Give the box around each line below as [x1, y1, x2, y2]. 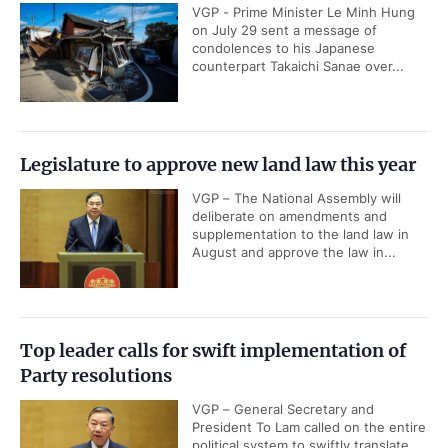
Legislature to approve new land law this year [20, 153, 416, 176]
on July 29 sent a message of [192, 22, 377, 38]
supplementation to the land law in [192, 226, 409, 242]
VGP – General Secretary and [192, 401, 374, 417]
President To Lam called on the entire [192, 419, 426, 435]
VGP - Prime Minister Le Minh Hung [192, 4, 415, 20]
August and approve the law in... [192, 244, 396, 260]
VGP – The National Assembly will [192, 190, 401, 206]
